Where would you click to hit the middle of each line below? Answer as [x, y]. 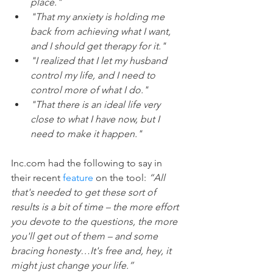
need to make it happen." [86, 133]
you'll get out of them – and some [86, 236]
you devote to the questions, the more [95, 221]
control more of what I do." [90, 90]
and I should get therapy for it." [99, 46]
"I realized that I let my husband [100, 60]
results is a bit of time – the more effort [96, 207]
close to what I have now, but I [96, 119]
